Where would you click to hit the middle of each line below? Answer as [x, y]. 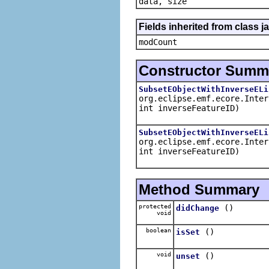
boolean [157, 230]
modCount [158, 42]
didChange [198, 208]
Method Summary [199, 189]
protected [155, 206]
